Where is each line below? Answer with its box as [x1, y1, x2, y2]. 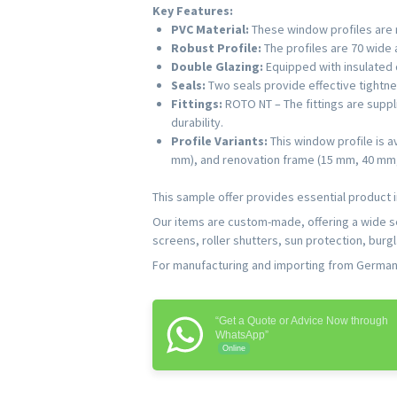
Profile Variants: [171, 133, 268, 150]
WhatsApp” [215, 329, 269, 342]
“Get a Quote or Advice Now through [215, 315, 388, 328]
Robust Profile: [171, 40, 261, 57]
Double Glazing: [171, 58, 263, 75]
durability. [171, 114, 223, 131]
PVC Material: [171, 21, 249, 38]
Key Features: [152, 3, 233, 19]
